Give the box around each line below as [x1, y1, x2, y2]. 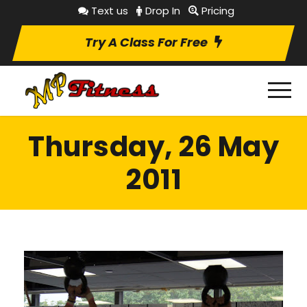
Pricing [201, 3, 234, 18]
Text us [91, 3, 128, 18]
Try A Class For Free [85, 34, 208, 51]
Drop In [145, 3, 180, 18]
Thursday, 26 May [28, 127, 279, 166]
